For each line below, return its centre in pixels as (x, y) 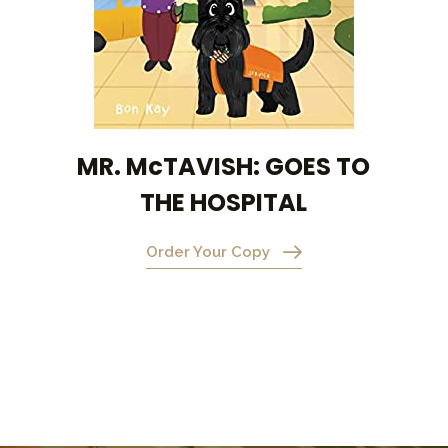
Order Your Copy (207, 251)
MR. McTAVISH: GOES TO (224, 166)
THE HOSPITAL (224, 202)
